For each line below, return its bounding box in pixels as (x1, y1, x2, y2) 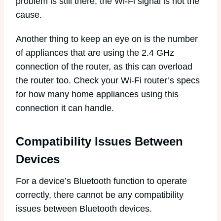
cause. (16, 9, 42, 20)
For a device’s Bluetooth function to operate (16, 176, 187, 186)
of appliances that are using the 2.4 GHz (16, 48, 174, 58)
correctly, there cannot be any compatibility (16, 190, 184, 200)
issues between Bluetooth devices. (16, 204, 152, 214)
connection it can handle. (16, 103, 114, 113)
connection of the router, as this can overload (16, 62, 192, 72)
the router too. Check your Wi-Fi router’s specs (16, 75, 200, 86)
